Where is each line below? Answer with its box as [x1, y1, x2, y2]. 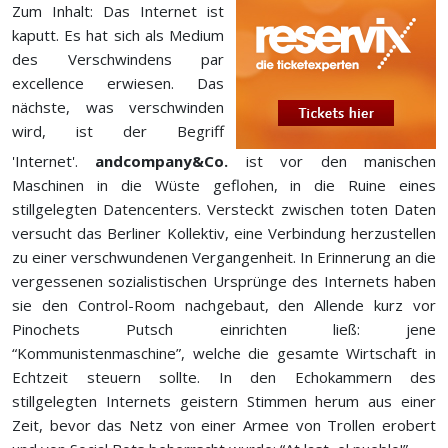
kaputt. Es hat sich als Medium [12, 25, 224, 45]
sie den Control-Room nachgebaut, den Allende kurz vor [12, 295, 436, 315]
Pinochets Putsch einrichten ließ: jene [12, 319, 436, 339]
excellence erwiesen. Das [12, 73, 224, 93]
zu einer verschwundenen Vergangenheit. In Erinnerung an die [12, 247, 436, 267]
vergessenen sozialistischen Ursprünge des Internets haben [12, 271, 436, 291]
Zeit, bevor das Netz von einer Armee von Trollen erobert [12, 415, 436, 435]
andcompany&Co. [95, 151, 229, 171]
